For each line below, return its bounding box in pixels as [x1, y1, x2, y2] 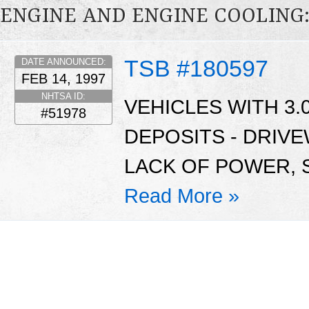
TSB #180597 [124, 55, 268, 82]
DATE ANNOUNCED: [21, 57, 106, 68]
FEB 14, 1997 [21, 71, 106, 87]
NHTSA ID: [41, 91, 86, 102]
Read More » [124, 184, 239, 207]
